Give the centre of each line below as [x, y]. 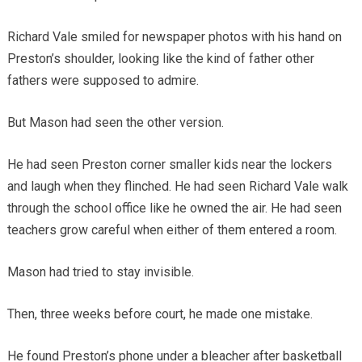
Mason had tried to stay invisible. [100, 272]
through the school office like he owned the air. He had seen [174, 208]
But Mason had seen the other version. [115, 123]
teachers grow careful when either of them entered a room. [172, 230]
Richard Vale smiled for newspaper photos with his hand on [174, 37]
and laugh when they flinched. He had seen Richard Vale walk [177, 187]
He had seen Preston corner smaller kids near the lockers [169, 165]
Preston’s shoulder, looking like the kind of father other [160, 59]
